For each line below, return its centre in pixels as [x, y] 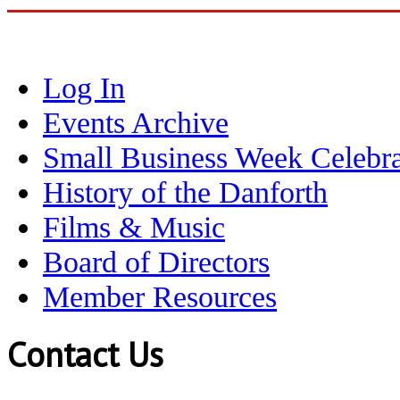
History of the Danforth [185, 192]
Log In [84, 87]
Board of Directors [156, 262]
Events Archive [136, 122]
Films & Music [134, 227]
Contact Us [85, 354]
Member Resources [160, 296]
